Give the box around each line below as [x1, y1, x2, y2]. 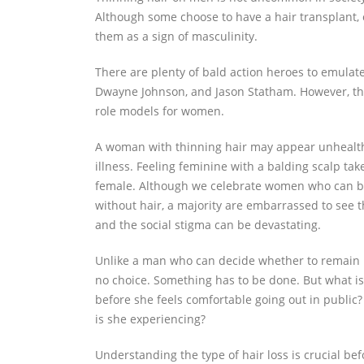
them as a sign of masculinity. [95, 28, 258, 44]
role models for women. [95, 103, 224, 119]
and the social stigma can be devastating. [95, 217, 321, 232]
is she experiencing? [95, 311, 206, 327]
